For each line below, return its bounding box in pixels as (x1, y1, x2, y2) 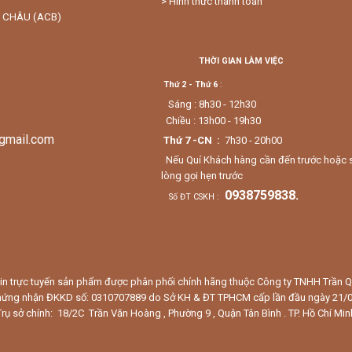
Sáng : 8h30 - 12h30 (167, 98, 256, 111)
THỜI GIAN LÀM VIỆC (198, 56, 284, 67)
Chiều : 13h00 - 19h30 (160, 115, 263, 127)
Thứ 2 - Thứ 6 (163, 79, 218, 90)
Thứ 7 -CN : (163, 134, 220, 147)
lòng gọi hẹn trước (160, 170, 243, 182)
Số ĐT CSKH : (168, 192, 222, 203)
